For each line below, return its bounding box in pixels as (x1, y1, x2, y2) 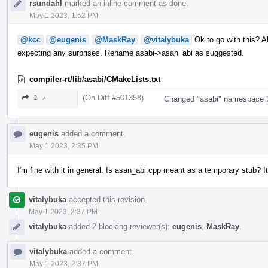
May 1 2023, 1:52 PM (29, 11, 98, 20)
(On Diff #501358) (83, 93, 144, 102)
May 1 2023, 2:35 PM (29, 141, 98, 150)
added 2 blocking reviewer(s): (66, 221, 172, 231)
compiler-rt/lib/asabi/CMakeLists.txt (29, 74, 160, 84)
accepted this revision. (66, 194, 147, 204)
